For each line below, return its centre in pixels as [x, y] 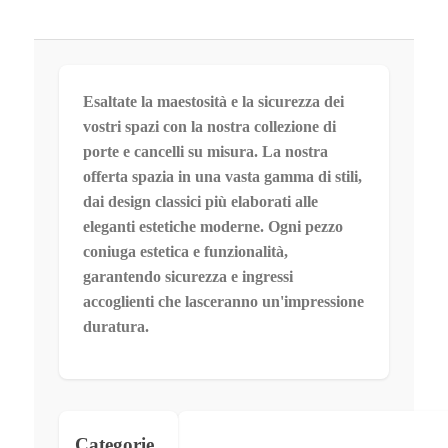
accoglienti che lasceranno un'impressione [223, 301]
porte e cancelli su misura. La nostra [205, 151]
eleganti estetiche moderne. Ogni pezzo [212, 226]
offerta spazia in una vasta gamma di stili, [222, 176]
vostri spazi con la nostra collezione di [209, 126]
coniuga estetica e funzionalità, [185, 251]
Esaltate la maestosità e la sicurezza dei [213, 101]
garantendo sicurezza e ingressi [187, 276]
